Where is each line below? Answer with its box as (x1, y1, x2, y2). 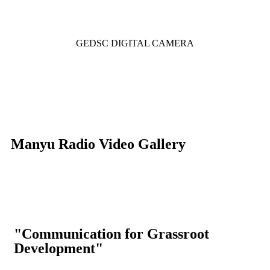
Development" (14, 240, 103, 256)
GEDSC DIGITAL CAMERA (76, 38, 194, 48)
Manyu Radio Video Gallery (11, 136, 186, 152)
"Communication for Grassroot (14, 226, 209, 242)
